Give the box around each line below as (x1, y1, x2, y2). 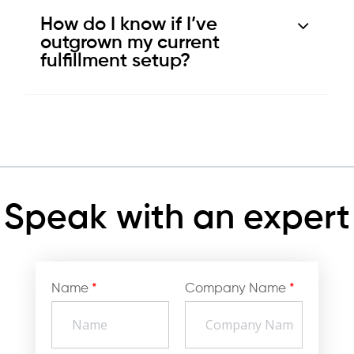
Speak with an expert (4, 201, 350, 236)
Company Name (184, 281, 289, 296)
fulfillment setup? (40, 51, 190, 70)
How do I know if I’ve (40, 14, 217, 34)
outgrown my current (40, 32, 220, 52)
